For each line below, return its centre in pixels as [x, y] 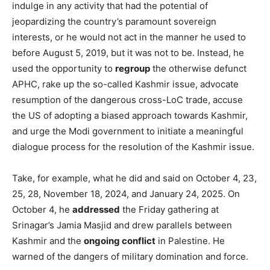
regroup [133, 68]
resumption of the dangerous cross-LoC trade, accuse [127, 99]
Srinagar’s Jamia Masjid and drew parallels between [122, 225]
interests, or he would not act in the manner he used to [129, 37]
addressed [96, 209]
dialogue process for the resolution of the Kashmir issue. [133, 146]
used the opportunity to [64, 68]
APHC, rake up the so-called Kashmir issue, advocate [125, 84]
